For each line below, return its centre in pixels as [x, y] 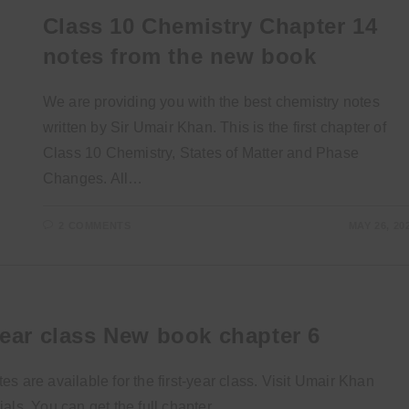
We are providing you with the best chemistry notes [211, 102]
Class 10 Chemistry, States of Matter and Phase [201, 153]
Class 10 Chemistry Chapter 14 [210, 26]
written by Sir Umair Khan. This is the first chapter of [214, 127]
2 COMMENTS [95, 225]
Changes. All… [93, 178]
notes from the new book [179, 56]
